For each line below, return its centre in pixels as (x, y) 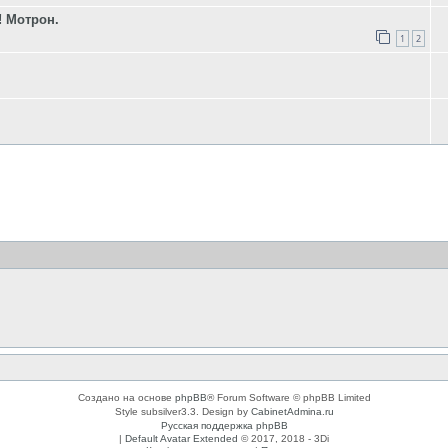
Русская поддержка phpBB (224, 425)
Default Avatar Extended (181, 438)
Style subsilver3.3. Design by (182, 411)
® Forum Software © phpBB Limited (288, 397)
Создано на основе (126, 397)
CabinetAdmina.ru (292, 411)
